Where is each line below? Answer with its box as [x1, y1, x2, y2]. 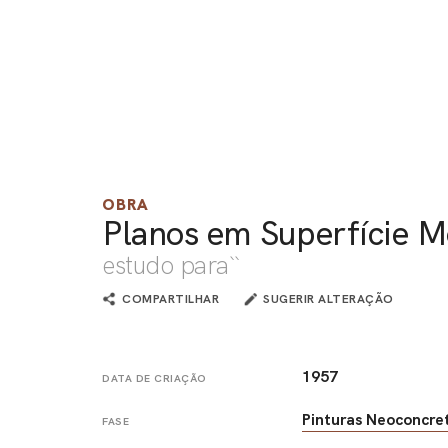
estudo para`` [102, 249, 240, 283]
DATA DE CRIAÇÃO [102, 372, 207, 386]
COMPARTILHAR [122, 291, 219, 308]
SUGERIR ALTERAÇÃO [263, 291, 394, 308]
